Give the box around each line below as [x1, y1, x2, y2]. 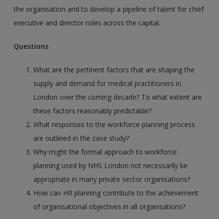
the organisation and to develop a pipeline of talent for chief [14, 4, 204, 14]
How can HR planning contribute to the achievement [33, 188, 199, 198]
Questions [14, 42, 49, 51]
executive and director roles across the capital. [14, 18, 161, 28]
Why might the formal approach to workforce [33, 147, 177, 157]
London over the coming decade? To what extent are [33, 92, 202, 102]
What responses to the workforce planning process [33, 120, 196, 130]
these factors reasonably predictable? [33, 106, 152, 116]
